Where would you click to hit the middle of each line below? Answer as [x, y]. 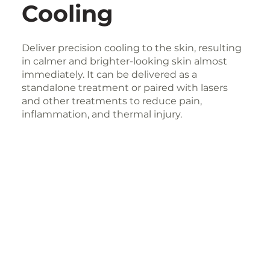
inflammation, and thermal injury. [102, 115]
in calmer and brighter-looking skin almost [124, 61]
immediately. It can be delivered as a [109, 75]
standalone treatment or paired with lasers [124, 88]
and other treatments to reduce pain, [111, 101]
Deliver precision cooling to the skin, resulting [131, 48]
